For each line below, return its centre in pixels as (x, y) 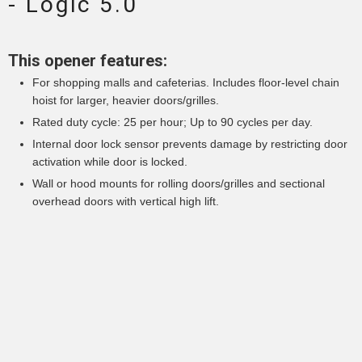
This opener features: (88, 61)
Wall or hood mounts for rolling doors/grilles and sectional (179, 184)
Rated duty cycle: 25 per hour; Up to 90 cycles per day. (173, 122)
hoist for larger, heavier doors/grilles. (126, 101)
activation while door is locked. (110, 162)
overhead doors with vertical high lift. (126, 202)
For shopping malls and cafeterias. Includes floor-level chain (186, 83)
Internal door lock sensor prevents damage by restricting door (190, 144)
